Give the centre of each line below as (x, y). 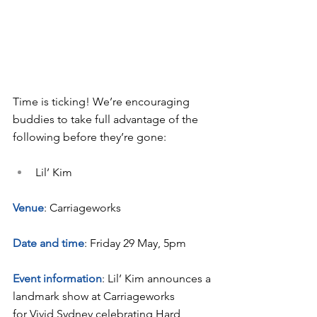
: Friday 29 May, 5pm (135, 243)
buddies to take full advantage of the (107, 119)
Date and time (48, 243)
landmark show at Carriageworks (95, 296)
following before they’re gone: (90, 137)
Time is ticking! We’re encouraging (103, 101)
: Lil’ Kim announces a (158, 278)
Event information (57, 278)
